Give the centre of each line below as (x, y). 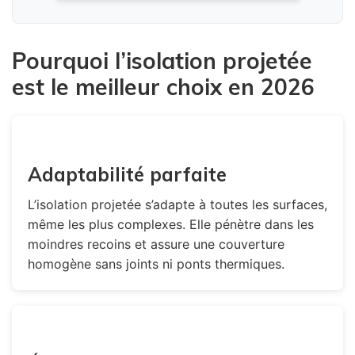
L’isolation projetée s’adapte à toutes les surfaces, (177, 204)
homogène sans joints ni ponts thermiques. (156, 263)
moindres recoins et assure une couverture (156, 244)
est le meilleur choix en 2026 (163, 86)
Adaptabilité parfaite (127, 174)
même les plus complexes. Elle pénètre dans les (171, 224)
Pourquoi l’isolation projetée (162, 60)
